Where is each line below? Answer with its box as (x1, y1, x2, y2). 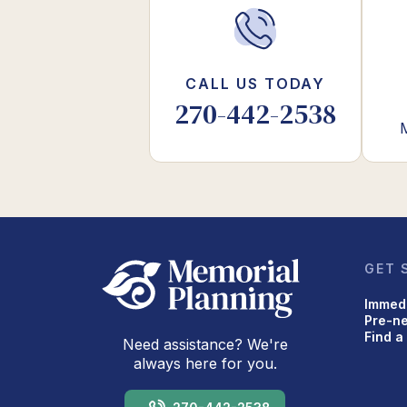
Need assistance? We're (122, 335, 288, 354)
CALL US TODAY (185, 74, 326, 93)
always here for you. (133, 354, 277, 373)
